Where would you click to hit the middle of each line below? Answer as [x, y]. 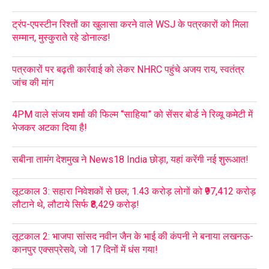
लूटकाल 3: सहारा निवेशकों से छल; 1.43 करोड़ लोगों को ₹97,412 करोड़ [134, 191]
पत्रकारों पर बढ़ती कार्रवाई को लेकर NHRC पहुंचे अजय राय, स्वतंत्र [128, 69]
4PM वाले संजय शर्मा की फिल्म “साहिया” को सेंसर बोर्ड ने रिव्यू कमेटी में [132, 114]
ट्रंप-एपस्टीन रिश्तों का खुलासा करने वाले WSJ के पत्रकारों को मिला [130, 24]
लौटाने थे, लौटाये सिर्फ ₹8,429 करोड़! [76, 204]
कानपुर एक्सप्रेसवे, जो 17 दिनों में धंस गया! [85, 249]
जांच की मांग [33, 82]
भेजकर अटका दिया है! [50, 127]
